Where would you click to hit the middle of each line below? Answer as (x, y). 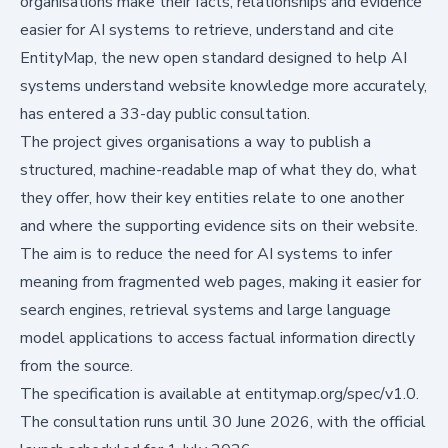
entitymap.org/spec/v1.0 (330, 393)
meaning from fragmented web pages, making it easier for (220, 281)
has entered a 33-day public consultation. (165, 113)
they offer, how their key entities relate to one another (212, 197)
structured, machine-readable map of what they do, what (218, 169)
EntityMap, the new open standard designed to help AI (213, 57)
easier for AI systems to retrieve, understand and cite (207, 29)
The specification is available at (132, 393)
